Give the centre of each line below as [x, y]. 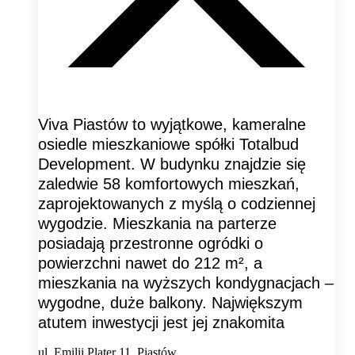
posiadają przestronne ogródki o [151, 243]
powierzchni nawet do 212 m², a [150, 263]
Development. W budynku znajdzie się [172, 164]
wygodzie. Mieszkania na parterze [157, 223]
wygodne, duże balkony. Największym [170, 302]
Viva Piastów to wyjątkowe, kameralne [172, 124]
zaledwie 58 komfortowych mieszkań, [169, 183]
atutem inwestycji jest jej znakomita [161, 322]
